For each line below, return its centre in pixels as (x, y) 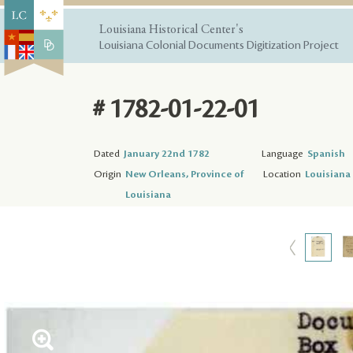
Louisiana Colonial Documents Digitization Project (219, 46)
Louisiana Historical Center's (171, 30)
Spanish (326, 153)
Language (282, 153)
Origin (108, 174)
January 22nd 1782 (167, 153)
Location (282, 174)
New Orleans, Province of (184, 174)
